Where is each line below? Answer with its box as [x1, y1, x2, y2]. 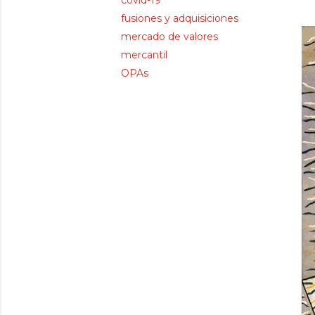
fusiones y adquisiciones [121, 12, 238, 25]
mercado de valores [121, 30, 218, 43]
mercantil [121, 49, 167, 61]
